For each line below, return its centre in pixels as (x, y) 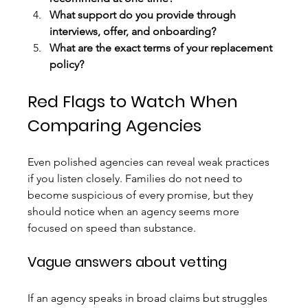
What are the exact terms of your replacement (163, 48)
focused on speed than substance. (112, 228)
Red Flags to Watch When (135, 102)
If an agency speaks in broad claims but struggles (149, 298)
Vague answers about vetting (128, 262)
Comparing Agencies (115, 126)
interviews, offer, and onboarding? (133, 32)
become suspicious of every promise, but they (142, 195)
